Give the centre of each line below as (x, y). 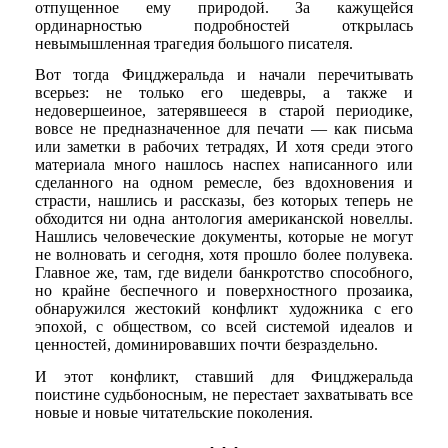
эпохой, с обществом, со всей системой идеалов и (224, 327)
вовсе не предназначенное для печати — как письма (224, 129)
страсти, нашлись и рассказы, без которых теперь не (224, 201)
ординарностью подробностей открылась (224, 25)
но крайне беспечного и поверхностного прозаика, (224, 291)
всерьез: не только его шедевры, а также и (224, 93)
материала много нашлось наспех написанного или (224, 165)
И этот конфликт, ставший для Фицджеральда (224, 376)
